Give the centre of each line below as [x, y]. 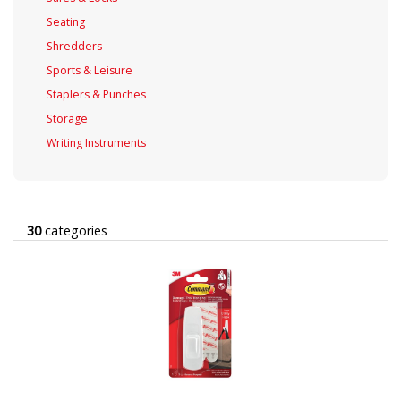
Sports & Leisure [89, 70]
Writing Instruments [96, 142]
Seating [65, 21]
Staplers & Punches [96, 94]
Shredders [74, 46]
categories [74, 230]
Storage [67, 118]
